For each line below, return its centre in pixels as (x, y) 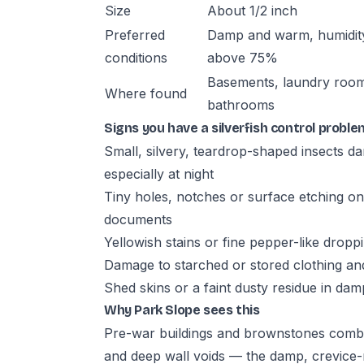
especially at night (159, 174)
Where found (146, 93)
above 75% (243, 58)
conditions (136, 58)
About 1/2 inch (252, 11)
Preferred (135, 35)
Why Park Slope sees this (182, 310)
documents (138, 219)
